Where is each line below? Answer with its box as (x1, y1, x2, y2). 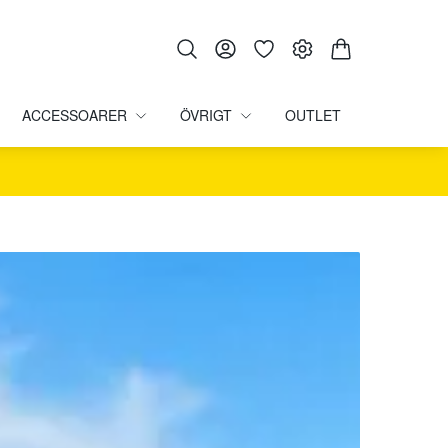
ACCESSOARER (22, 105, 128, 125)
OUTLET (284, 105, 341, 125)
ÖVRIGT (179, 105, 232, 125)
